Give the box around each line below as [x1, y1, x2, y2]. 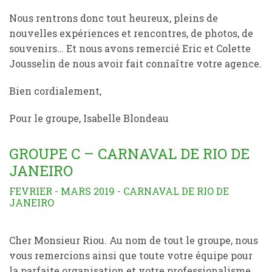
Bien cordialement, [9, 84, 101, 97]
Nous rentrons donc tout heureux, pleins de [9, 12, 218, 24]
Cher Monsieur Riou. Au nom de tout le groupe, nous [9, 234, 258, 246]
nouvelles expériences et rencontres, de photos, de [9, 27, 253, 39]
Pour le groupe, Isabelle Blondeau [9, 112, 169, 124]
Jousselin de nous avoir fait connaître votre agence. [9, 57, 262, 70]
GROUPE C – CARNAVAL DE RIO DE [9, 144, 250, 163]
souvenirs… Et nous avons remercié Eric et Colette [9, 42, 251, 55]
